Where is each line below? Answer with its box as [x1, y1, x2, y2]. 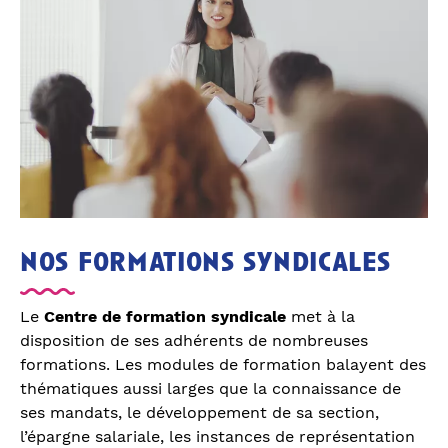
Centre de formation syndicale [44, 306, 286, 326]
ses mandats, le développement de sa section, [20, 402, 379, 422]
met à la [286, 306, 355, 326]
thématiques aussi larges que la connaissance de [20, 378, 401, 398]
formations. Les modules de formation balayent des [20, 354, 426, 374]
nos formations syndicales [20, 250, 391, 279]
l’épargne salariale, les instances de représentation [20, 426, 415, 446]
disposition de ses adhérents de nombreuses [20, 330, 368, 350]
